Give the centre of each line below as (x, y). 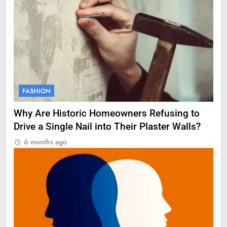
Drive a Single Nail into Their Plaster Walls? (107, 127)
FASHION (36, 91)
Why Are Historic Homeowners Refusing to (107, 114)
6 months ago (45, 142)
